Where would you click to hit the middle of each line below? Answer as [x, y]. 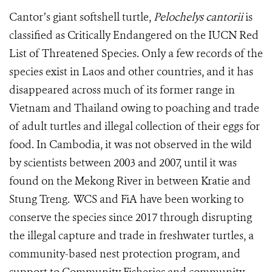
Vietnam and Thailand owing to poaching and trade [134, 108]
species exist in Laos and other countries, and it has [131, 72]
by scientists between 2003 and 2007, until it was [123, 163]
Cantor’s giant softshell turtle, [81, 17]
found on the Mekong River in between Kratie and [130, 181]
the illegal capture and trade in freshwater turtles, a [131, 236]
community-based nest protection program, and [125, 254]
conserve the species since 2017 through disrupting [131, 218]
